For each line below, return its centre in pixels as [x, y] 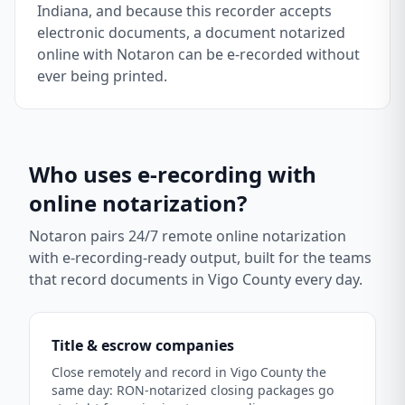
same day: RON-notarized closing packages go [193, 390]
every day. [327, 279]
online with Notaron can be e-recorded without [198, 54]
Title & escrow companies [143, 345]
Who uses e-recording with [173, 174]
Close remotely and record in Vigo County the [189, 372]
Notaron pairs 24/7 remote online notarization [188, 236]
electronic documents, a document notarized [191, 33]
